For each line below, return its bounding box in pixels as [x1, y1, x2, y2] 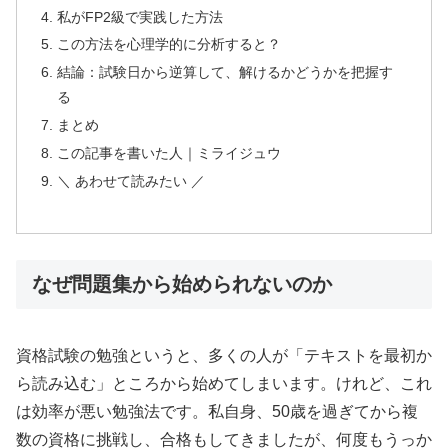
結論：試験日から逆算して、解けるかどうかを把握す [57, 64, 394, 81]
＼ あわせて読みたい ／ [57, 172, 206, 189]
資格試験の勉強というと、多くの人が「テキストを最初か [16, 346, 432, 364]
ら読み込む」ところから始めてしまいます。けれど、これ [16, 374, 432, 392]
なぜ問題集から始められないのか [32, 273, 332, 296]
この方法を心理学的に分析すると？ [57, 36, 282, 53]
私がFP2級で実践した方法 [57, 8, 224, 25]
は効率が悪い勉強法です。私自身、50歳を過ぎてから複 [16, 402, 418, 420]
